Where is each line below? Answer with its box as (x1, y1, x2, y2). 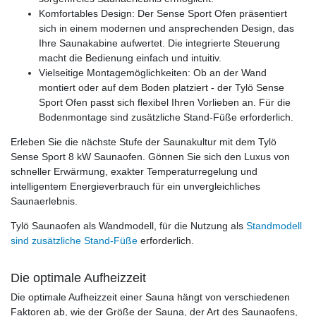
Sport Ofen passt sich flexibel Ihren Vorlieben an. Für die (39, 96, 291, 108)
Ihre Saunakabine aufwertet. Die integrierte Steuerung (39, 37, 280, 49)
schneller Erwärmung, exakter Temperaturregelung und (11, 165, 257, 177)
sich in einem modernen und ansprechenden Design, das (39, 22, 294, 34)
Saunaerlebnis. (11, 195, 78, 207)
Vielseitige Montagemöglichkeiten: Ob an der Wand (39, 66, 267, 78)
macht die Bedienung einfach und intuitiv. (39, 51, 221, 63)
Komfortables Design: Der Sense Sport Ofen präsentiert (39, 7, 287, 19)
